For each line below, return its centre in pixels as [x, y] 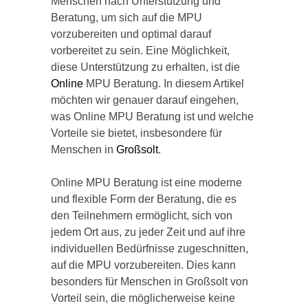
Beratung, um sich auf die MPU [126, 18]
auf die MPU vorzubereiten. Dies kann [143, 265]
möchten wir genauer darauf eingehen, [145, 100]
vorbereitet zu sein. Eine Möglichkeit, [140, 51]
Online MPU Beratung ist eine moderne [146, 183]
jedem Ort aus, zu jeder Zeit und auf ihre [148, 232]
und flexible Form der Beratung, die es [144, 199]
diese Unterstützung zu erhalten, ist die [145, 67]
